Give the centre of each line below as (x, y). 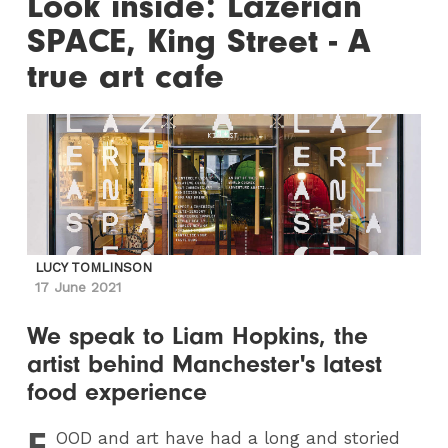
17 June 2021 (78, 287)
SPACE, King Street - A (199, 41)
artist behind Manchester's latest (205, 364)
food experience (117, 392)
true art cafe (126, 76)
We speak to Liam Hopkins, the (198, 336)
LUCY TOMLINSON (94, 267)
